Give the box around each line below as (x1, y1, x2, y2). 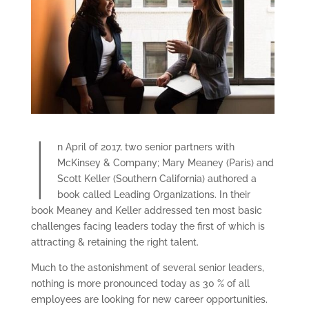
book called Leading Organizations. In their (57, 189, 250, 201)
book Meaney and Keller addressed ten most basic (30, 205, 262, 217)
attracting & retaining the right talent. (30, 237, 199, 248)
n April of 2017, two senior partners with (57, 141, 235, 153)
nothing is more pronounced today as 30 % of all (30, 278, 250, 290)
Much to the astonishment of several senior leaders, (30, 262, 264, 274)
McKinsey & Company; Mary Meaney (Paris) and (57, 157, 274, 169)
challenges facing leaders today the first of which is (30, 221, 265, 232)
